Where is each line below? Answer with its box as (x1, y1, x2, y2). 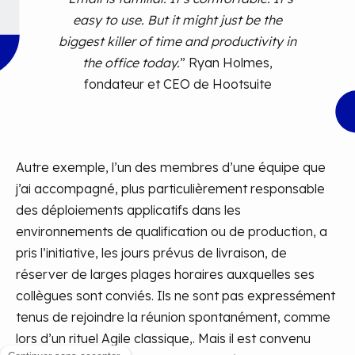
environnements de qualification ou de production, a (16, 223, 327, 240)
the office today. (82, 55, 180, 71)
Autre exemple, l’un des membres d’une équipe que (16, 159, 326, 176)
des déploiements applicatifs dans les (16, 202, 241, 219)
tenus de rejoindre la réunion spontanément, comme (16, 309, 330, 326)
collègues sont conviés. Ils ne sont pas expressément (16, 288, 335, 304)
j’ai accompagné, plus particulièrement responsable (16, 181, 325, 197)
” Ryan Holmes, (180, 55, 273, 71)
